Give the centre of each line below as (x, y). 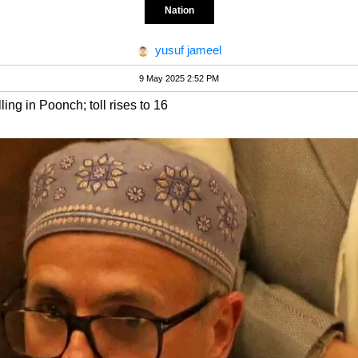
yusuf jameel (188, 50)
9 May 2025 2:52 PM (179, 79)
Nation (179, 10)
